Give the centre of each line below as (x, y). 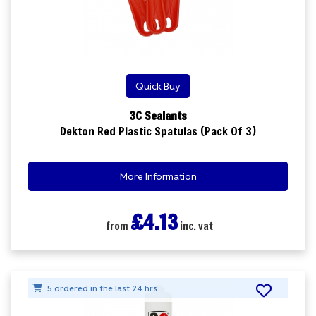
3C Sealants (158, 115)
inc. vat (195, 226)
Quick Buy (158, 86)
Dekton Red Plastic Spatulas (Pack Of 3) (158, 130)
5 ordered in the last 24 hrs (101, 288)
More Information (158, 176)
